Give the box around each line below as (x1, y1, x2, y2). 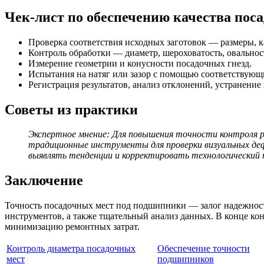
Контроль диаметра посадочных (6, 243, 136, 254)
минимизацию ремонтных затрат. (5, 222, 140, 232)
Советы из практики (5, 101, 138, 117)
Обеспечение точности (157, 243, 250, 254)
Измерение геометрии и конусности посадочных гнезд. (28, 58, 252, 68)
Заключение (5, 173, 83, 189)
